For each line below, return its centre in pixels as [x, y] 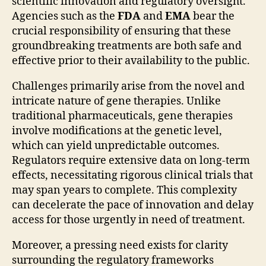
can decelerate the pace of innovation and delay [133, 205]
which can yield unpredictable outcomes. [116, 146]
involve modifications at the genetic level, [117, 131]
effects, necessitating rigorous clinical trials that [132, 176]
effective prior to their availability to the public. [131, 61]
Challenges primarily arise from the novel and [128, 87]
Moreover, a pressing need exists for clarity [120, 246]
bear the [213, 17]
